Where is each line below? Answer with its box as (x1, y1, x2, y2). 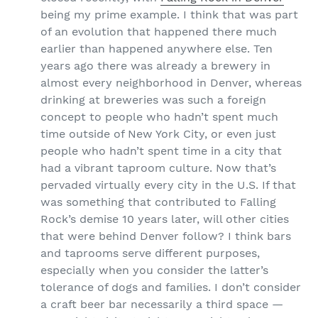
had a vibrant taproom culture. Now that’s (40, 160, 276, 175)
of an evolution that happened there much (40, 24, 277, 38)
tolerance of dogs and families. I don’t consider (40, 280, 301, 294)
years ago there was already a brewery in (40, 58, 270, 72)
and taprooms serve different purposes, (40, 246, 260, 260)
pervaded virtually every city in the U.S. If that (40, 177, 296, 192)
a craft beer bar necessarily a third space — (40, 297, 283, 311)
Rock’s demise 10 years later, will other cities (40, 212, 289, 226)
